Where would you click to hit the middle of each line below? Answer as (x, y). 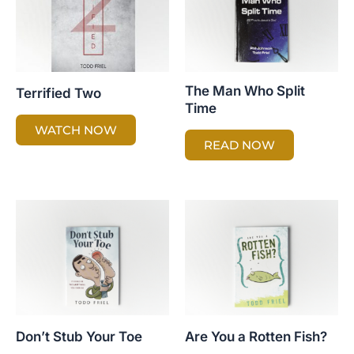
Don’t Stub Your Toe (79, 337)
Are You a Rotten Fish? (256, 337)
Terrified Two (58, 94)
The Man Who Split (245, 91)
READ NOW (239, 145)
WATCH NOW (76, 130)
